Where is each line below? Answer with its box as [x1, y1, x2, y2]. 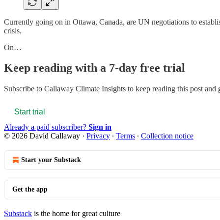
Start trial [14, 108, 45, 116]
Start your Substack [21, 156, 81, 164]
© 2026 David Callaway [4, 132, 80, 140]
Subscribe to [4, 84, 44, 93]
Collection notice [141, 132, 193, 140]
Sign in [88, 123, 111, 132]
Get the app [12, 186, 48, 193]
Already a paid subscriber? [4, 123, 88, 132]
